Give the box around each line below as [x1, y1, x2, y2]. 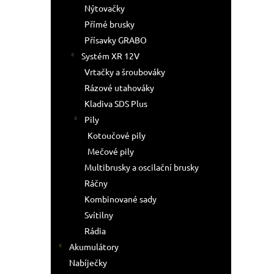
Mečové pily [87, 146, 134, 157]
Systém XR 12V [81, 50, 139, 61]
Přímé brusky [84, 18, 135, 29]
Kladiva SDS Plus [84, 98, 147, 109]
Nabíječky [69, 257, 107, 268]
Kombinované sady [84, 193, 157, 204]
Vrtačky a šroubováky [84, 66, 165, 77]
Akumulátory [69, 241, 119, 252]
